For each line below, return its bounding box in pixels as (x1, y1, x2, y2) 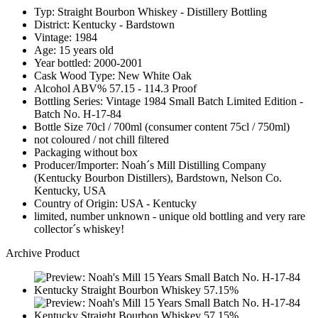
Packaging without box (34, 146, 138, 158)
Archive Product (6, 246, 79, 259)
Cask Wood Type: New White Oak (34, 69, 192, 82)
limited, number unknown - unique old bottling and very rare (34, 209, 305, 222)
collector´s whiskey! (34, 222, 124, 235)
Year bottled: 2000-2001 (34, 56, 143, 69)
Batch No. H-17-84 (34, 107, 121, 120)
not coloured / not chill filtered (34, 133, 169, 146)
